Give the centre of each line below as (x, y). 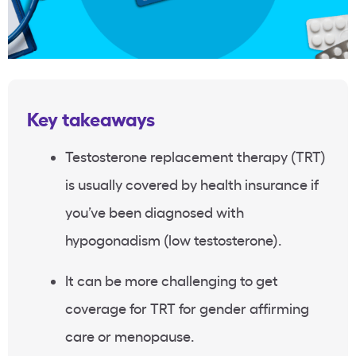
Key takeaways (91, 118)
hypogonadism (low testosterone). (173, 240)
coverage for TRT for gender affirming (187, 308)
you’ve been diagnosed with (155, 212)
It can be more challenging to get (172, 280)
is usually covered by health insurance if (192, 184)
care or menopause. (130, 336)
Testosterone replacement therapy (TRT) (195, 156)
